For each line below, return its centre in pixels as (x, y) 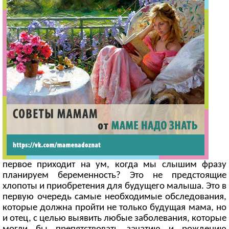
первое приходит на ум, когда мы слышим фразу (114, 165)
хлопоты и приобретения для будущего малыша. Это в (114, 186)
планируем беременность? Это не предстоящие (114, 176)
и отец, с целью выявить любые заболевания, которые (114, 219)
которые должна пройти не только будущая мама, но (114, 208)
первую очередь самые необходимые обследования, (114, 197)
